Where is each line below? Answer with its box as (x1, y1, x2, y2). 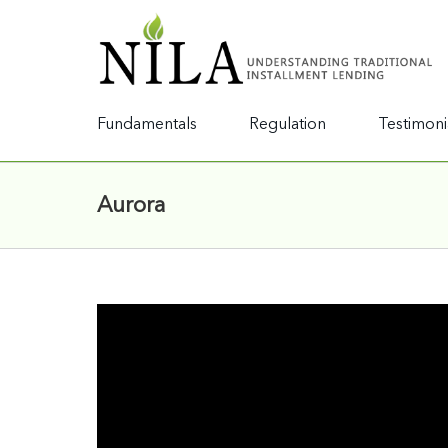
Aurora (97, 194, 165, 217)
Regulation (249, 117, 326, 133)
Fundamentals (97, 117, 197, 133)
